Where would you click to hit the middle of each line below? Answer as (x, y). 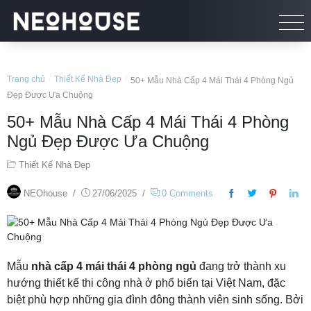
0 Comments (187, 193)
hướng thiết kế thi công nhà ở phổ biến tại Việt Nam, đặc (146, 283)
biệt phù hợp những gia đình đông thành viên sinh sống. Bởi (155, 300)
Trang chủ (26, 79)
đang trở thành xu (241, 266)
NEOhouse (45, 193)
